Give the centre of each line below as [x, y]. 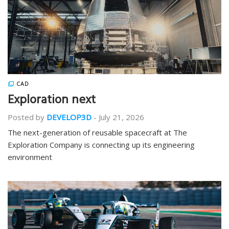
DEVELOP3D [69, 117]
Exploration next [52, 101]
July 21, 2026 [121, 117]
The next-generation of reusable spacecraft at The [97, 132]
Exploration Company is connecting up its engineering [101, 145]
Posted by [26, 117]
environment [30, 157]
